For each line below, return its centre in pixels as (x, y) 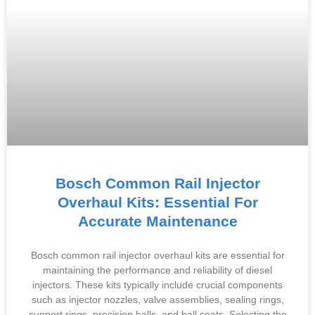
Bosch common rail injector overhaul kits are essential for (157, 255)
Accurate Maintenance (157, 221)
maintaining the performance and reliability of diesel (157, 270)
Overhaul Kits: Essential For (157, 202)
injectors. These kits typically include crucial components (157, 285)
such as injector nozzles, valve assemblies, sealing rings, (157, 300)
